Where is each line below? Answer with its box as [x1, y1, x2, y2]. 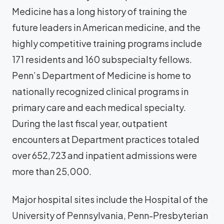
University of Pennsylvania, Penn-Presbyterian [12, 209, 208, 221]
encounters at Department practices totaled [12, 133, 199, 145]
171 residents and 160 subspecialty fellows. [12, 53, 192, 65]
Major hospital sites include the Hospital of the [12, 193, 208, 205]
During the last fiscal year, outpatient [12, 117, 167, 129]
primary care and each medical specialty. [12, 101, 186, 113]
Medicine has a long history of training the [12, 5, 187, 17]
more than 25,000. [12, 165, 91, 177]
